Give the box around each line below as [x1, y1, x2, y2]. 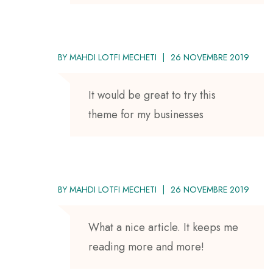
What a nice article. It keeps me [88, 219, 238, 235]
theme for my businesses [88, 106, 204, 122]
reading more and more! [88, 238, 204, 255]
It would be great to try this [88, 87, 216, 103]
